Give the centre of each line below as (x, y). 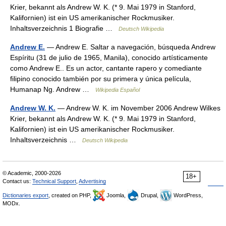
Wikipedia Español (118, 90)
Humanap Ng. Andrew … (53, 89)
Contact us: (17, 181)
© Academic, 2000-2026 (32, 173)
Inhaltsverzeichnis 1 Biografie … (64, 28)
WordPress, (187, 195)
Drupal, (150, 195)
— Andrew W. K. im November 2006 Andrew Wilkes (138, 108)
